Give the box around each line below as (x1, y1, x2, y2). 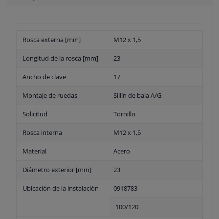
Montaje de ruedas (22, 90, 77, 100)
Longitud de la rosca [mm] (22, 53, 98, 63)
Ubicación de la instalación (22, 183, 99, 193)
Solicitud (22, 109, 47, 118)
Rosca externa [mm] (22, 35, 81, 44)
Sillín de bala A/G (113, 90, 161, 100)
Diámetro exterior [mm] (22, 165, 91, 174)
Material (22, 146, 46, 155)
